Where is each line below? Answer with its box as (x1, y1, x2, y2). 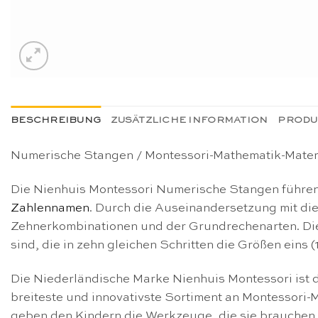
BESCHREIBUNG (11, 116, 102, 126)
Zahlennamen (11, 202, 89, 214)
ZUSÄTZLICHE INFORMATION (111, 116, 268, 126)
